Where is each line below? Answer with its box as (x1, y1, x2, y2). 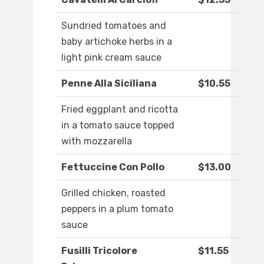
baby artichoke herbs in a (61, 36, 172, 48)
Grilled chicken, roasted (61, 187, 166, 199)
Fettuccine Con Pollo (61, 161, 164, 173)
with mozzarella (61, 136, 132, 147)
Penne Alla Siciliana (61, 78, 157, 90)
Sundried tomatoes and (61, 20, 166, 32)
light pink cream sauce (61, 52, 161, 64)
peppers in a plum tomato (61, 203, 173, 215)
